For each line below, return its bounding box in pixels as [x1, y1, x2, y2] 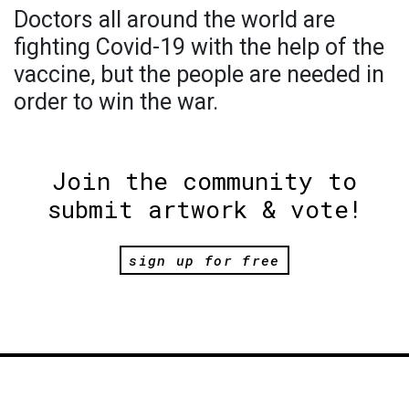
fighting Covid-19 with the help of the [14, 34, 384, 60]
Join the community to [52, 165, 357, 196]
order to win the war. [14, 89, 218, 115]
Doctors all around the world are [14, 6, 335, 33]
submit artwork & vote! [47, 194, 362, 225]
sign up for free [129, 251, 280, 270]
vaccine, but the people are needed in [14, 61, 384, 88]
